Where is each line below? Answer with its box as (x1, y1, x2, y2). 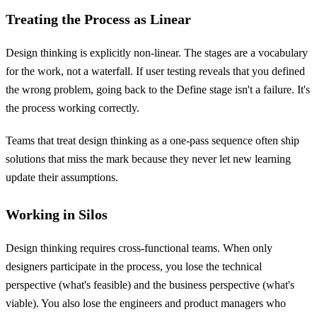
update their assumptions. (6, 171, 118, 183)
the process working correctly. (6, 102, 139, 114)
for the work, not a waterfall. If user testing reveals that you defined (6, 65, 305, 77)
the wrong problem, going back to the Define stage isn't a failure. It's (6, 83, 310, 96)
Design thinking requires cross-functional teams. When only (6, 242, 272, 254)
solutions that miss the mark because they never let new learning (6, 153, 291, 165)
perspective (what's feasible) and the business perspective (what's (6, 279, 294, 291)
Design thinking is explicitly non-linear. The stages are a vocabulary (6, 47, 308, 59)
